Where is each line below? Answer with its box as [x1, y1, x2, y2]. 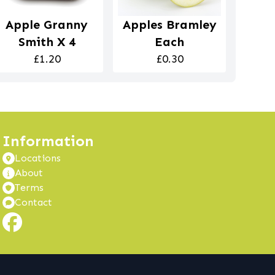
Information [2, 132, 94, 150]
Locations [15, 152, 61, 165]
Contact [15, 196, 52, 209]
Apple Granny [6, 17, 88, 33]
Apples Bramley [122, 17, 217, 33]
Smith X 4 [18, 34, 76, 50]
